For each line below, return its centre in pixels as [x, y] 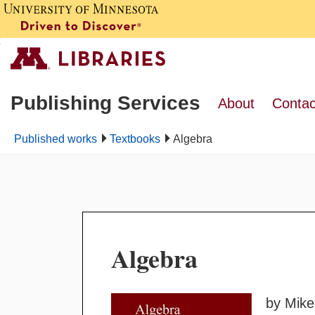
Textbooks [135, 139]
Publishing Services [105, 103]
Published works [56, 139]
